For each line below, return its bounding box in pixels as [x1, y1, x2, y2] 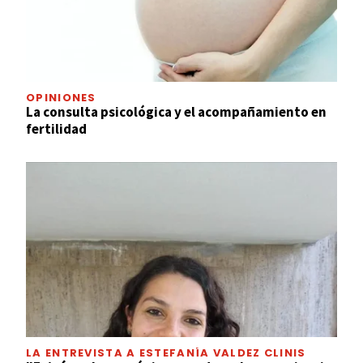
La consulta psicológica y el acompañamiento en [26, 103, 327, 122]
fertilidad [26, 120, 87, 139]
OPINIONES [26, 90, 96, 106]
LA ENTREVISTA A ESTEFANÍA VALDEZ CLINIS [26, 344, 306, 361]
